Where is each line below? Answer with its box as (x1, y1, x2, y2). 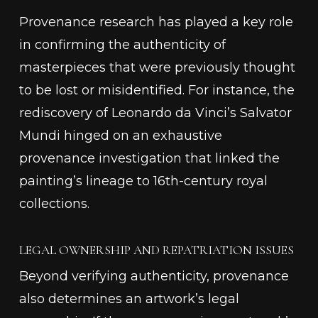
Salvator (239, 105, 292, 121)
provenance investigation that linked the (18, 150, 280, 166)
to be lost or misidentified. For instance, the (18, 82, 295, 98)
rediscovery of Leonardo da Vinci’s (18, 105, 240, 121)
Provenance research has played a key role (18, 14, 293, 30)
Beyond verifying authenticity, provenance (18, 268, 289, 284)
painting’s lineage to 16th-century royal (18, 173, 268, 189)
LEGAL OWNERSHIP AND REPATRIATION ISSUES (18, 243, 294, 258)
